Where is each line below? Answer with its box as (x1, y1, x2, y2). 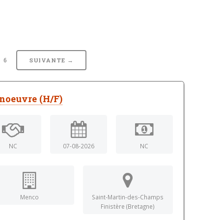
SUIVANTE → (29, 56, 74, 64)
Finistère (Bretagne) (101, 202, 155, 210)
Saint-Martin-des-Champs (92, 192, 164, 201)
